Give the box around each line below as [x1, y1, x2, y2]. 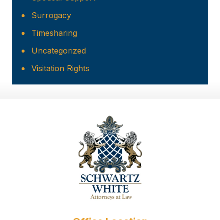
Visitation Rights [31, 63, 89, 74]
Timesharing [31, 28, 77, 38]
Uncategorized [31, 46, 86, 56]
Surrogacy [31, 10, 71, 21]
